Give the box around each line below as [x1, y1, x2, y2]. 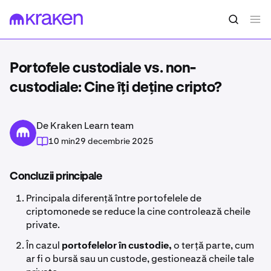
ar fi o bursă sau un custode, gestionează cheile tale [26, 252, 255, 265]
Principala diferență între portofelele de [26, 192, 202, 204]
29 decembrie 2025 [75, 135, 154, 146]
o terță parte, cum [174, 239, 255, 252]
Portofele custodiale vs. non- [10, 61, 196, 76]
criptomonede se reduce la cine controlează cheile [26, 205, 251, 218]
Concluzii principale [10, 171, 102, 182]
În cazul [26, 239, 62, 252]
